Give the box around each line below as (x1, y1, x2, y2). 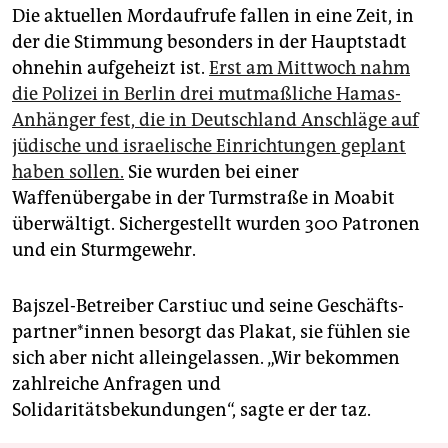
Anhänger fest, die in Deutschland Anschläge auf (12, 109, 419, 132)
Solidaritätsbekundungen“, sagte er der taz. (12, 399, 371, 422)
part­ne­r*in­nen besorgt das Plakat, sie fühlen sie (12, 321, 410, 344)
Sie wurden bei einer (124, 161, 299, 184)
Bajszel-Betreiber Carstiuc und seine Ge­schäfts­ (12, 295, 404, 318)
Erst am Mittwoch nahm (209, 57, 410, 80)
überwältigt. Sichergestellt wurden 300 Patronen (12, 213, 420, 236)
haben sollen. (12, 161, 124, 184)
